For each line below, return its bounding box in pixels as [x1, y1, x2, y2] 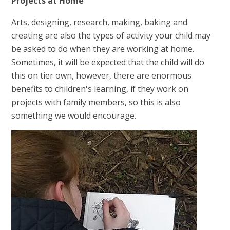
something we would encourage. [11, 110, 139, 122]
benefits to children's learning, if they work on [11, 83, 189, 95]
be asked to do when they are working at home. [11, 43, 195, 55]
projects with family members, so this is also [11, 97, 181, 108]
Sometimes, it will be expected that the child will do [11, 56, 205, 68]
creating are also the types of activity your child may [11, 30, 211, 42]
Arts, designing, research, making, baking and [11, 16, 188, 28]
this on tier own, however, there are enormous [11, 70, 192, 82]
